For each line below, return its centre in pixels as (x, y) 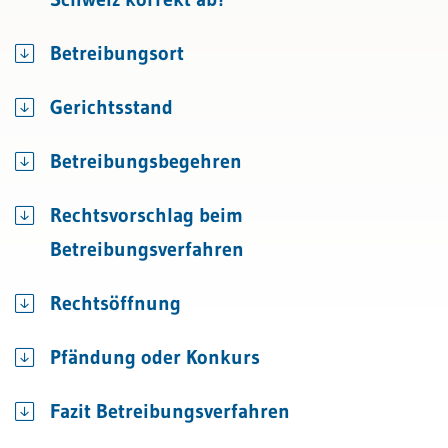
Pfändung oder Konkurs (155, 357)
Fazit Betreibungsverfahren (174, 411)
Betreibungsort (117, 53)
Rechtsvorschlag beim (146, 215)
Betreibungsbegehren (146, 161)
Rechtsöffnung (115, 303)
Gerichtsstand (111, 107)
